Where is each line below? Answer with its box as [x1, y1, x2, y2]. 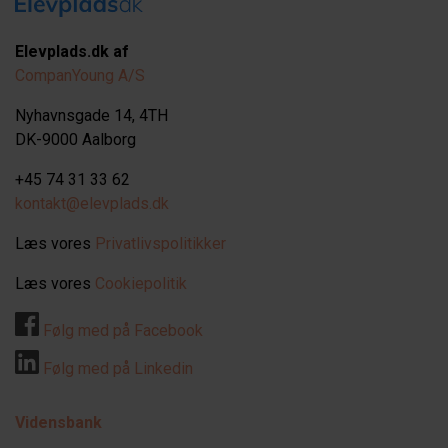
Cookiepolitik [95, 274, 187, 294]
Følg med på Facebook [39, 321, 203, 341]
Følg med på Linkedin [39, 359, 193, 379]
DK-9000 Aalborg [15, 130, 136, 150]
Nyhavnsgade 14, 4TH [15, 106, 168, 126]
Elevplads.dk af [15, 42, 129, 62]
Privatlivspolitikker [95, 234, 226, 254]
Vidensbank [15, 413, 102, 433]
